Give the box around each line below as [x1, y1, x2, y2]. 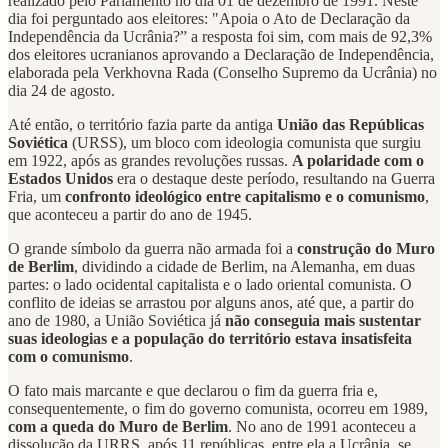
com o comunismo [8, 348, 129, 366]
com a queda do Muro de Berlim [8, 418, 228, 436]
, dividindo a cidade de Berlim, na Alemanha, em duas [74, 258, 415, 276]
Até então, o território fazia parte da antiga [8, 116, 277, 134]
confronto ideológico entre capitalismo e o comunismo [65, 188, 425, 206]
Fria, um [8, 188, 65, 206]
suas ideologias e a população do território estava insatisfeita [8, 330, 412, 348]
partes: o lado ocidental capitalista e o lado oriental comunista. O [8, 276, 412, 294]
